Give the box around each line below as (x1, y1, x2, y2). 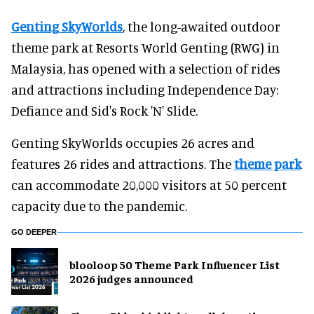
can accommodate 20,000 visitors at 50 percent (11, 176, 287, 193)
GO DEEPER (11, 227, 57, 236)
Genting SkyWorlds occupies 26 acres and (11, 134, 254, 151)
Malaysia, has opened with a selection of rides (11, 60, 280, 76)
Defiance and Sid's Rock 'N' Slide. (11, 102, 198, 118)
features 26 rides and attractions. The (11, 155, 234, 172)
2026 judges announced (69, 271, 193, 286)
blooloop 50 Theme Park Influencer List (69, 257, 280, 272)
